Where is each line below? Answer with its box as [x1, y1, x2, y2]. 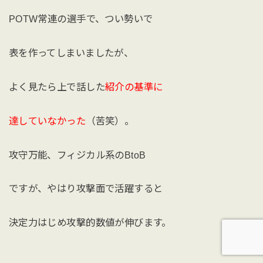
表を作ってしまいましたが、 [8, 48, 134, 59]
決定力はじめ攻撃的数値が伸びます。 [8, 217, 171, 228]
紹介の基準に [104, 81, 163, 92]
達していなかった [8, 115, 86, 126]
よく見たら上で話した [8, 81, 105, 92]
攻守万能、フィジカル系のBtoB [8, 149, 146, 160]
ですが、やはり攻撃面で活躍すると [8, 183, 163, 194]
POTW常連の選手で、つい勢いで [8, 14, 153, 25]
